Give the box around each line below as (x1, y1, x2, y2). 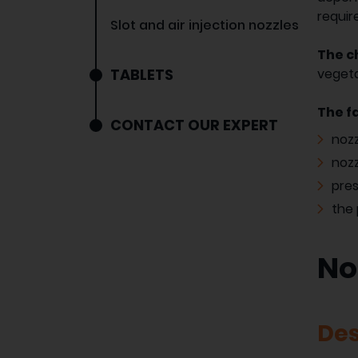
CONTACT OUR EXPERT (110, 115, 278, 136)
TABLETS (110, 65, 173, 86)
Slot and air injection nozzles (110, 16, 299, 35)
